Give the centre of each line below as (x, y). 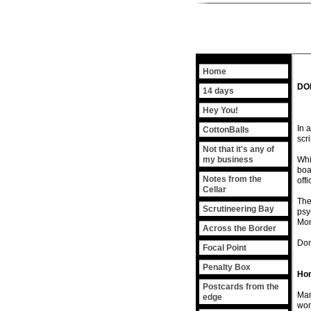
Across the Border (239, 228)
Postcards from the (241, 287)
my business (228, 160)
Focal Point (225, 248)
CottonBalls (226, 130)
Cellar (215, 190)
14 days (218, 91)
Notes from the (232, 179)
